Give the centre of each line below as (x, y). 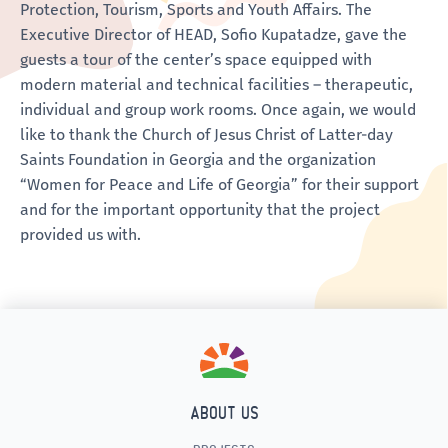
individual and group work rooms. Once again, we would (218, 109)
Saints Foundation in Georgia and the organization (198, 159)
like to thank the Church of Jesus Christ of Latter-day (206, 134)
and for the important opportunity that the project (200, 209)
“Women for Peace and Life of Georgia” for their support (219, 184)
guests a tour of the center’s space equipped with (196, 59)
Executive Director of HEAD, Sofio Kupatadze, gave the (213, 34)
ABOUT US (224, 412)
